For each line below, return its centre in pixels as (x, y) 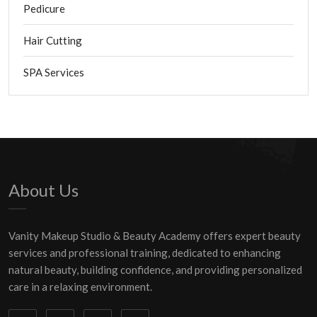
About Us (44, 190)
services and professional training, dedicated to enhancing (145, 252)
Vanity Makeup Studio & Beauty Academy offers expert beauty (155, 235)
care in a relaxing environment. (80, 286)
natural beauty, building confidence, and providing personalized (155, 269)
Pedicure (44, 8)
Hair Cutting (53, 40)
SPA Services (54, 72)
